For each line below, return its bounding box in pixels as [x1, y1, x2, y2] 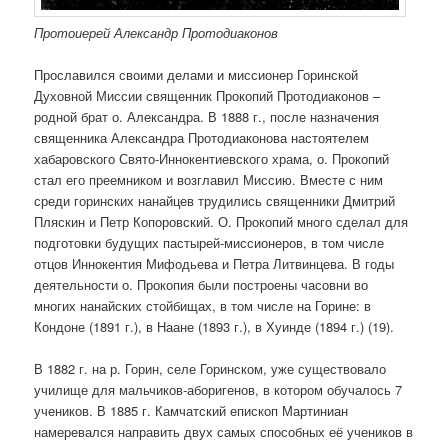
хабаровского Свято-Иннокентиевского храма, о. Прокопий [34, 149, 390, 169]
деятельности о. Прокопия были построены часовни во [34, 275, 369, 295]
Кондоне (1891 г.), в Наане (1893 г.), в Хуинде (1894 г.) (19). [34, 317, 395, 337]
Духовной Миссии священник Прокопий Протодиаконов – [34, 86, 381, 106]
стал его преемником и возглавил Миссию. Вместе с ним [34, 170, 384, 190]
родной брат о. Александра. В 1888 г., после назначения [34, 107, 380, 127]
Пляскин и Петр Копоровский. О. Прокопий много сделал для [34, 212, 409, 232]
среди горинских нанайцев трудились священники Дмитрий [34, 191, 396, 211]
